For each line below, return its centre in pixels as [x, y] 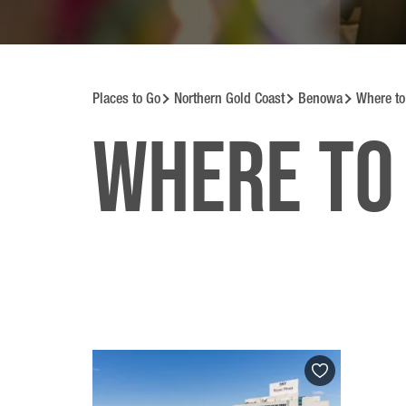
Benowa [320, 99]
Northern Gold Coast [229, 99]
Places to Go [126, 99]
